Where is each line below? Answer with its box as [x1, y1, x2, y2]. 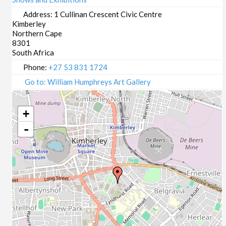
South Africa [12, 47, 54, 57]
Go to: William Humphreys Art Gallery [25, 77, 151, 86]
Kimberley [12, 19, 46, 28]
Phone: [23, 62, 49, 72]
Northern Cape [12, 28, 63, 38]
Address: [23, 9, 54, 19]
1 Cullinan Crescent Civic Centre [54, 9, 162, 19]
